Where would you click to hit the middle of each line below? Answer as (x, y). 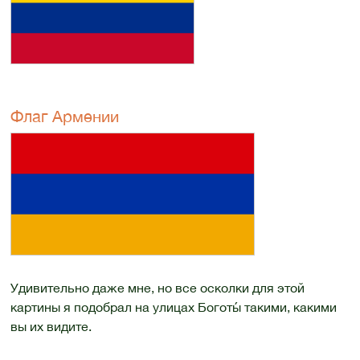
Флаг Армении (64, 117)
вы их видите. (51, 327)
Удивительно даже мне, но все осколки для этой (157, 288)
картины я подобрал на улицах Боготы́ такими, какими (173, 307)
